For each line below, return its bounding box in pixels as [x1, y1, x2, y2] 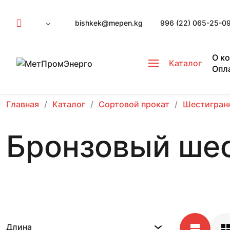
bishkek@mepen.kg [75, 18, 143, 27]
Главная [6, 99, 39, 109]
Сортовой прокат [99, 99, 169, 109]
